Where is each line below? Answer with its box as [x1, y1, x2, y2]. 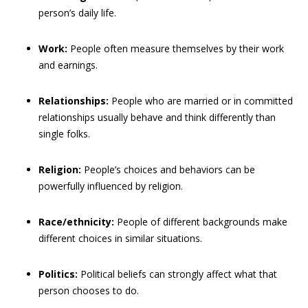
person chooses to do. [38, 284, 139, 297]
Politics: [38, 267, 78, 280]
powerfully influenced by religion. [38, 179, 183, 192]
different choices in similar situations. [38, 232, 202, 245]
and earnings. [38, 58, 98, 71]
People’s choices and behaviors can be [81, 163, 255, 176]
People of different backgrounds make [114, 215, 287, 228]
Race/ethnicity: [38, 215, 114, 228]
